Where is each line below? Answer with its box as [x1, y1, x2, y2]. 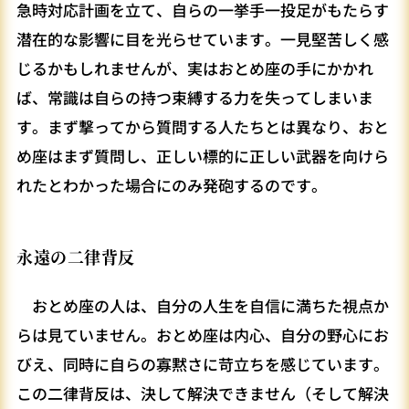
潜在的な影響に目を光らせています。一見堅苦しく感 [16, 27, 389, 51]
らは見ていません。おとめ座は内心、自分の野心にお [16, 323, 389, 347]
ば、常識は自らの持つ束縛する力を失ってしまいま [16, 86, 373, 110]
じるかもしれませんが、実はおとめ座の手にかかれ [16, 57, 373, 80]
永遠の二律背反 [16, 245, 135, 269]
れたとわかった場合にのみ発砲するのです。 [16, 173, 327, 197]
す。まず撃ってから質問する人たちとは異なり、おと [16, 115, 389, 139]
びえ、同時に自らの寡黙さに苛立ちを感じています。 [16, 352, 389, 376]
